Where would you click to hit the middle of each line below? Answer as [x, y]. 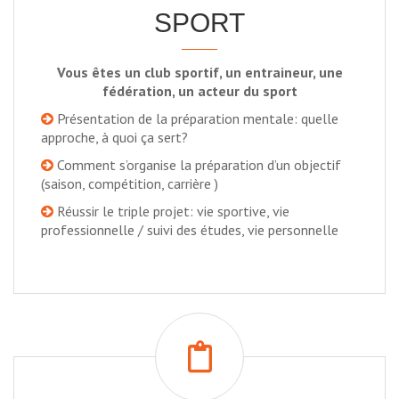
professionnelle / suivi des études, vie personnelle [190, 230]
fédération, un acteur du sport [199, 91]
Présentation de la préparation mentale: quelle [196, 118]
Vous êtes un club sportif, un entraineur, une [199, 72]
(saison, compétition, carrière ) [130, 183]
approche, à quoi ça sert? [114, 137]
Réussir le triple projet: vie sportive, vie [171, 211]
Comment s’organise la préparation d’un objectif [197, 165]
